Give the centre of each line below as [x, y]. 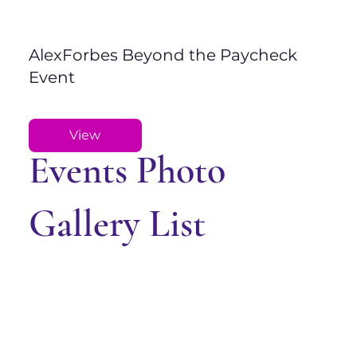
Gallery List [117, 224]
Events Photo [127, 170]
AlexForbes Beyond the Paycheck [163, 55]
